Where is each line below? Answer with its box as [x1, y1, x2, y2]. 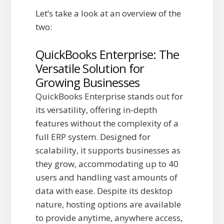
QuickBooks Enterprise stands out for [35, 90, 183, 102]
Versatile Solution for [35, 60, 144, 77]
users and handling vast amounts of [35, 171, 177, 183]
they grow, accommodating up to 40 [35, 158, 178, 170]
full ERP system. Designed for [35, 131, 150, 143]
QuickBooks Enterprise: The [35, 46, 179, 63]
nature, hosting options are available [35, 198, 181, 210]
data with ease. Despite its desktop [35, 185, 172, 197]
